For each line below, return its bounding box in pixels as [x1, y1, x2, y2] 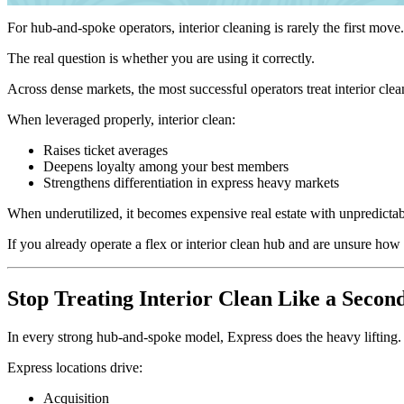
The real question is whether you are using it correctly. [7, 50, 315, 66]
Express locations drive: [7, 359, 142, 375]
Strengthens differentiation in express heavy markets [43, 175, 339, 190]
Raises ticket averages [43, 142, 168, 158]
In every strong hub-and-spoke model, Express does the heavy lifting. [7, 328, 401, 344]
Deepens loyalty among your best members [43, 159, 289, 174]
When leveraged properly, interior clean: [7, 112, 235, 127]
